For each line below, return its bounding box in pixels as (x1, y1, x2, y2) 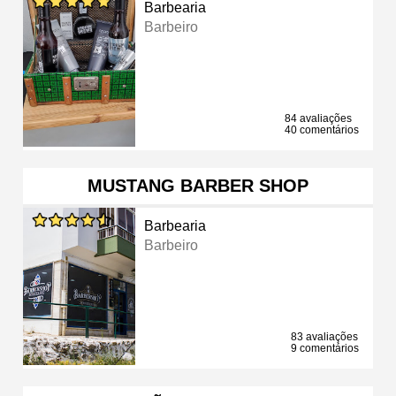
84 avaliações (285, 111, 352, 125)
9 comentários (291, 341, 359, 354)
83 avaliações (291, 330, 358, 343)
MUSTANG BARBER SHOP (88, 175, 308, 195)
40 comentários (285, 123, 359, 136)
